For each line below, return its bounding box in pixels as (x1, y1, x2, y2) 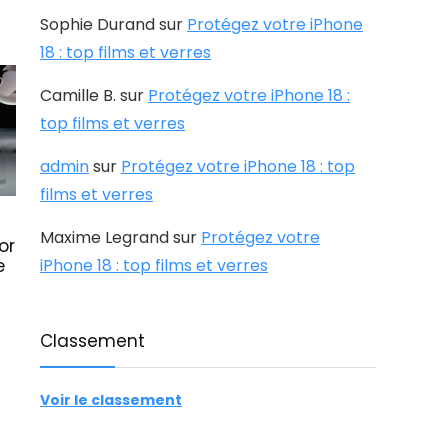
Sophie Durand (40, 13, 155, 36)
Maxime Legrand (40, 226, 169, 249)
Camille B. (40, 84, 116, 107)
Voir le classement (40, 390, 182, 410)
